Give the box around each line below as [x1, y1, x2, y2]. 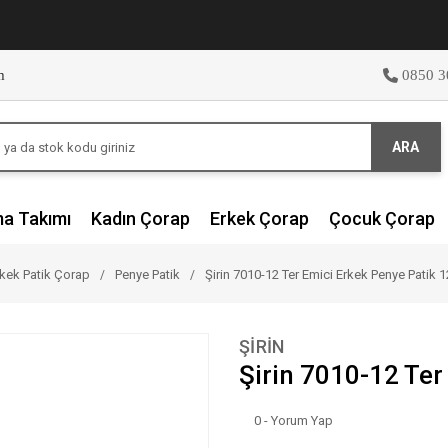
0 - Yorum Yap [254, 413, 333, 428]
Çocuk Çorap [329, 208, 435, 229]
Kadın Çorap [91, 208, 190, 229]
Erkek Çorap [210, 208, 309, 229]
